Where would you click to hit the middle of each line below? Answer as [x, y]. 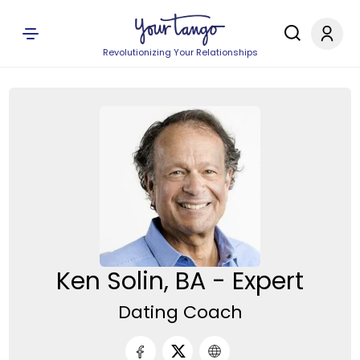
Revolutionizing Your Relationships [180, 52]
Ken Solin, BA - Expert [180, 281]
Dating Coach [180, 312]
